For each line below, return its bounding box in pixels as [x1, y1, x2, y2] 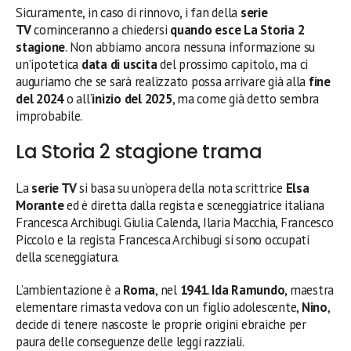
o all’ [63, 89, 92, 107]
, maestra [284, 280, 335, 299]
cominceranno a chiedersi [31, 20, 171, 38]
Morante [16, 196, 64, 214]
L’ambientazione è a [16, 280, 124, 299]
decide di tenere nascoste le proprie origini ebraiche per [16, 315, 306, 333]
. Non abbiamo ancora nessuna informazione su [65, 38, 316, 56]
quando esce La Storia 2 [170, 20, 305, 38]
